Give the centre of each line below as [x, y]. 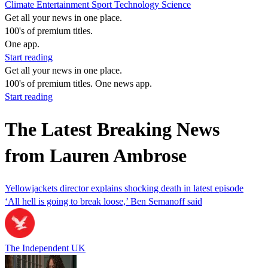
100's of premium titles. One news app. [78, 83]
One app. [22, 44]
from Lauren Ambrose [96, 156]
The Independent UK [45, 248]
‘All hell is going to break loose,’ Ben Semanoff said [103, 201]
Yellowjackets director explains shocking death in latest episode [124, 188]
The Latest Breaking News [112, 130]
